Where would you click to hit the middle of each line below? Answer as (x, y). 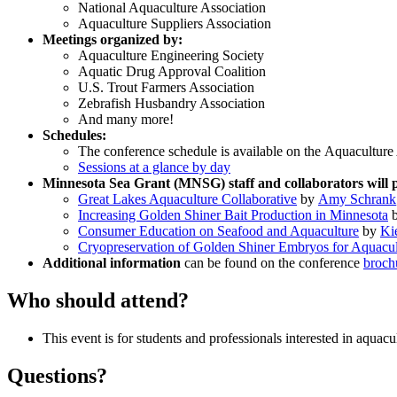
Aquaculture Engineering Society (171, 55)
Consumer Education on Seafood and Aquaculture (218, 230)
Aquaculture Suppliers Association (175, 23)
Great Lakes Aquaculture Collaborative (187, 198)
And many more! (126, 119)
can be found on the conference (272, 262)
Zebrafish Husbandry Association (171, 103)
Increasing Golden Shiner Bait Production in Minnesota (233, 214)
